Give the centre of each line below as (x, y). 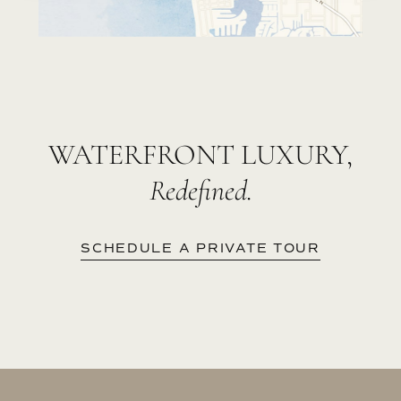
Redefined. (200, 191)
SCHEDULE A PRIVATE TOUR (200, 248)
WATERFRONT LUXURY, (200, 155)
